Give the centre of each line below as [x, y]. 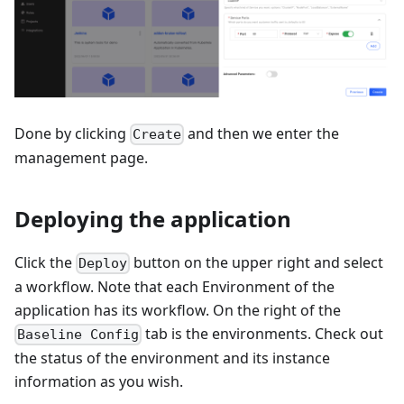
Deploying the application [153, 218]
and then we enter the [262, 133]
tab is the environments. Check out [263, 334]
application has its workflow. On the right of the [178, 311]
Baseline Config [78, 335]
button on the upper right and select [257, 262]
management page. [81, 157]
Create [157, 134]
